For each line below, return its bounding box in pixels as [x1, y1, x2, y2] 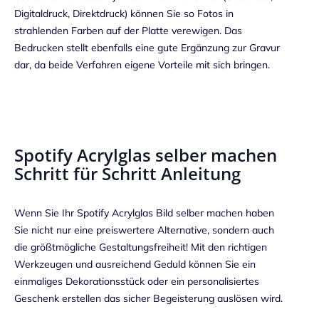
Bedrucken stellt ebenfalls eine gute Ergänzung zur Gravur [14, 41, 280, 54]
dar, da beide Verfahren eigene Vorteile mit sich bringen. [14, 58, 270, 71]
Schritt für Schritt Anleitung [14, 162, 241, 186]
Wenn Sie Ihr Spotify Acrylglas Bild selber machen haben [14, 206, 274, 220]
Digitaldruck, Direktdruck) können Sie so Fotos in [14, 6, 234, 20]
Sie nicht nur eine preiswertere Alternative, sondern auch [14, 224, 274, 237]
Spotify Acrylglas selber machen [14, 143, 277, 167]
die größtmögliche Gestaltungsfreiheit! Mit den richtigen [14, 241, 267, 254]
